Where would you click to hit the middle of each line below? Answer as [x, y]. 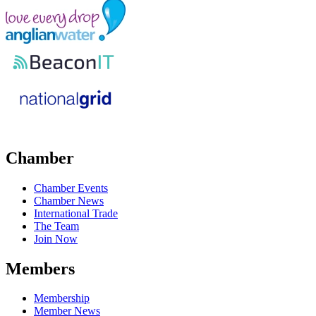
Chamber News [69, 200]
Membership [62, 298]
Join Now [56, 238]
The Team [56, 226]
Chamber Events [71, 188]
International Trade [76, 213]
